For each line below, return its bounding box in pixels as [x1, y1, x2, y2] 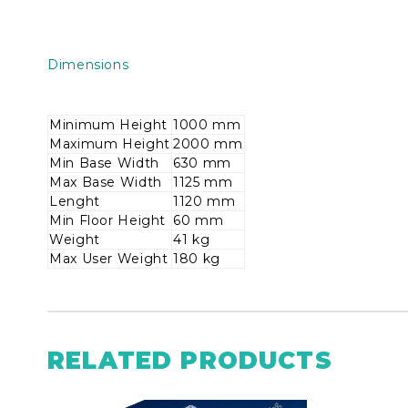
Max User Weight [49, 250, 168, 267]
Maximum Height [49, 136, 170, 152]
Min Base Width [49, 155, 159, 171]
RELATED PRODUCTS [47, 346, 332, 375]
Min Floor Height [49, 212, 167, 229]
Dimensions [47, 56, 129, 73]
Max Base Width [49, 174, 162, 190]
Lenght [49, 193, 100, 209]
